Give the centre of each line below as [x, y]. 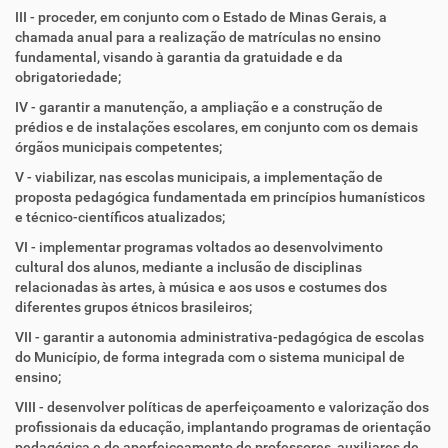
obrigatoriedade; [68, 77]
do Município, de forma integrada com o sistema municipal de [210, 357]
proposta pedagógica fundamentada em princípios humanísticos [220, 197]
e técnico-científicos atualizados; [120, 217]
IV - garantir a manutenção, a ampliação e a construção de [199, 107]
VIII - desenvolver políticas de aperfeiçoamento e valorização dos [222, 407]
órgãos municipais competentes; [118, 147]
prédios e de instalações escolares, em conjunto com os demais [216, 127]
